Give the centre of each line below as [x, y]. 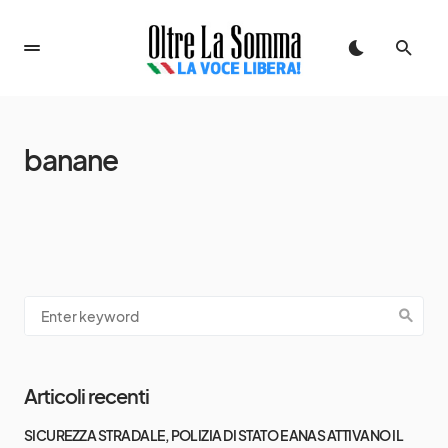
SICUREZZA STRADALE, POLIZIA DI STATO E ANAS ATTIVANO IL [214, 435]
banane [71, 159]
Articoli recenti [86, 395]
